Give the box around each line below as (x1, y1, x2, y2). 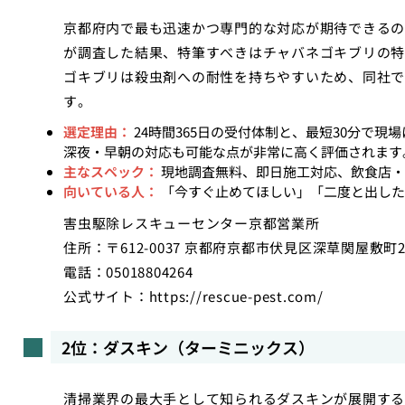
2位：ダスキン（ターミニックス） (61, 335, 315, 359)
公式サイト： (63, 287, 149, 306)
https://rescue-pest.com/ (148, 287, 324, 306)
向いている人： (63, 182, 158, 201)
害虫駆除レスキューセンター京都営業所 (63, 213, 320, 232)
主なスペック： (63, 162, 158, 181)
